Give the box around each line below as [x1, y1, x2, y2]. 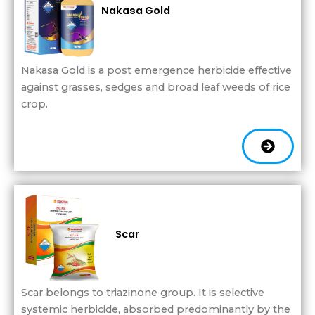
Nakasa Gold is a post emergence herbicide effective [21, 63, 292, 77]
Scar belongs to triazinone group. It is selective [21, 286, 264, 300]
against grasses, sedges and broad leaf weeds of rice [21, 80, 290, 94]
